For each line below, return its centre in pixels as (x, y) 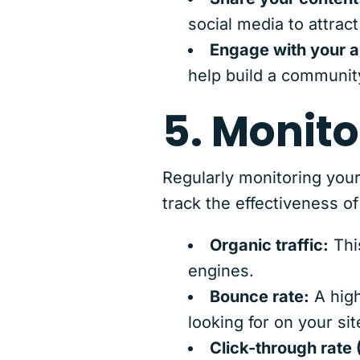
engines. (221, 270)
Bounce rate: (259, 296)
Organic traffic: (269, 245)
